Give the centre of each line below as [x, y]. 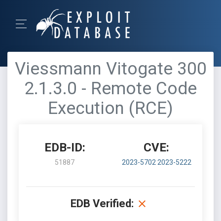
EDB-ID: [65, 147]
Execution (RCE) [110, 108]
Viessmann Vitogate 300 [110, 69]
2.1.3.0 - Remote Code [110, 89]
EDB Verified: [102, 203]
